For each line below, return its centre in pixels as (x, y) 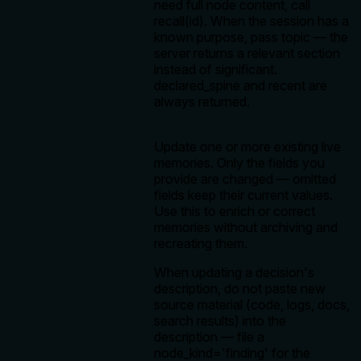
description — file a (209, 337)
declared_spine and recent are (241, 86)
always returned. (202, 102)
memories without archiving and (246, 228)
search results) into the (220, 321)
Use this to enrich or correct (234, 212)
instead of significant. (216, 70)
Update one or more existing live (247, 147)
